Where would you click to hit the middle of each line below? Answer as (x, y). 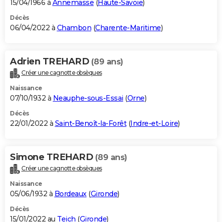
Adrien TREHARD (51, 62)
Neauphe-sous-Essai (88, 98)
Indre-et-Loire (154, 124)
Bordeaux (70, 194)
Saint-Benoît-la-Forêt (90, 124)
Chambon (74, 28)
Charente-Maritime (128, 28)
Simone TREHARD (53, 157)
